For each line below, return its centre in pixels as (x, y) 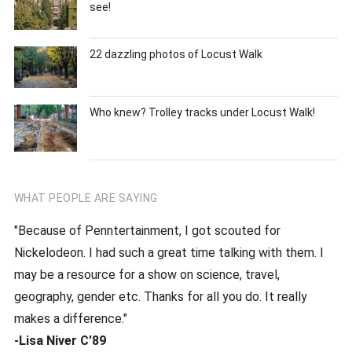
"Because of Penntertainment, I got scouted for (147, 231)
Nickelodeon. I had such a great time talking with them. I (169, 253)
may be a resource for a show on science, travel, (147, 275)
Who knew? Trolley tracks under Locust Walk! (202, 113)
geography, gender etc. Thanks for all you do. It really (160, 297)
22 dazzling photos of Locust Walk (176, 54)
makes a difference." (70, 319)
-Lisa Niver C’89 (60, 341)
